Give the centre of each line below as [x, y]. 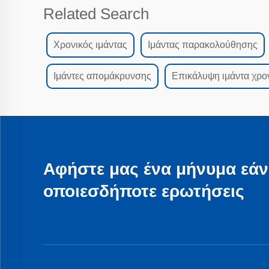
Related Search [96, 14]
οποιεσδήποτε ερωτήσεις [144, 192]
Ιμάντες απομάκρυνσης [102, 76]
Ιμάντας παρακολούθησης [203, 45]
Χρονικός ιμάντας [90, 45]
